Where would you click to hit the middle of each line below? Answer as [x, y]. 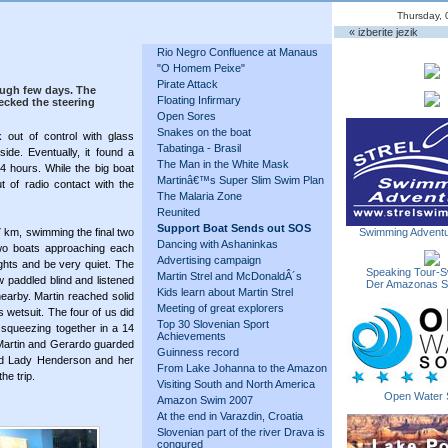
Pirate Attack [187, 84]
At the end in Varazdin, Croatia [230, 416]
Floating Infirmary [199, 100]
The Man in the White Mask [223, 164]
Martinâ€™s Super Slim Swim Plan [240, 180]
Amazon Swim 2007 [205, 400]
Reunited [178, 212]
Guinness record [198, 352]
